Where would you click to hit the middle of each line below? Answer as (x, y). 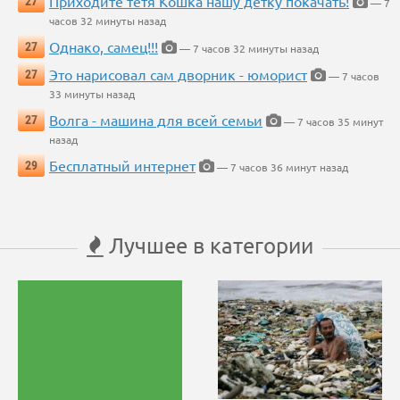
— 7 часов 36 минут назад (281, 167)
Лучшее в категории (208, 246)
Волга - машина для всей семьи (156, 120)
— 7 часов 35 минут (333, 122)
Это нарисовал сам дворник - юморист (178, 75)
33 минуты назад (92, 94)
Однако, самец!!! (104, 47)
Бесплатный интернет (122, 166)
